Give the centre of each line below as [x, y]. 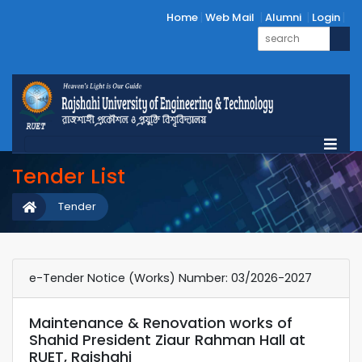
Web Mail [230, 17]
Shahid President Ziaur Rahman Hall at [167, 339]
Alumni [283, 17]
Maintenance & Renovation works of [161, 322]
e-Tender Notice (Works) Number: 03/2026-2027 [170, 278]
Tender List [69, 176]
